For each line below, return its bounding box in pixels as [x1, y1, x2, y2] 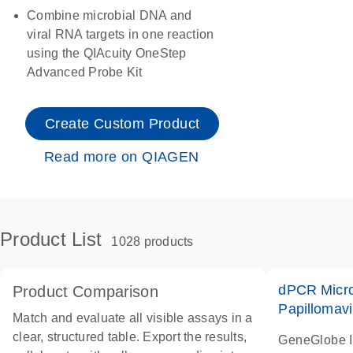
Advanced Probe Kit [27, 65, 143, 79]
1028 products [108, 235, 194, 248]
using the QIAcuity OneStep [27, 46, 187, 60]
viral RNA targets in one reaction [27, 28, 214, 41]
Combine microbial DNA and [27, 9, 192, 22]
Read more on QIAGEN [44, 149, 199, 165]
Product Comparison [13, 283, 158, 300]
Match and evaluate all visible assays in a [13, 311, 253, 325]
